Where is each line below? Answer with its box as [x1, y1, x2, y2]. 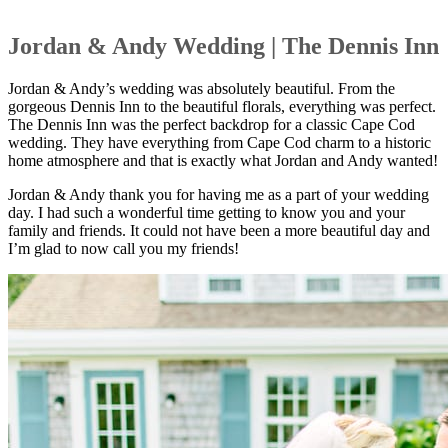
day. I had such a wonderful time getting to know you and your [8, 203, 405, 221]
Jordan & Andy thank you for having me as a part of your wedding [8, 185, 429, 203]
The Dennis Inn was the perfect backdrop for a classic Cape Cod [8, 115, 415, 133]
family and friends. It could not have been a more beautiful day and [8, 221, 430, 239]
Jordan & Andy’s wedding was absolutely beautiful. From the [8, 79, 395, 97]
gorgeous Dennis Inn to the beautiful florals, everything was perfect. [8, 97, 436, 115]
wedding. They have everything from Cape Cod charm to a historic [8, 133, 431, 151]
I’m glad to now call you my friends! [8, 239, 239, 257]
